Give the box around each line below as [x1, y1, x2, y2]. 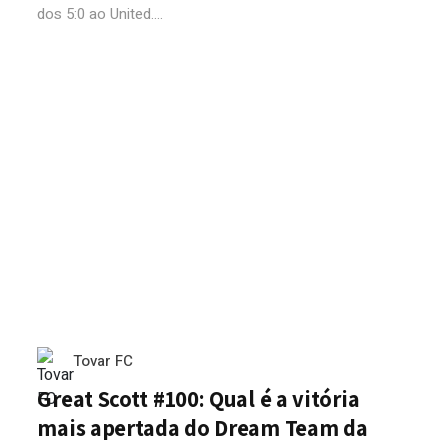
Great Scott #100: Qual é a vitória [37, 384, 360, 414]
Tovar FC [73, 350, 134, 372]
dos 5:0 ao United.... [37, 3, 164, 25]
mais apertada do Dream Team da [37, 413, 368, 443]
